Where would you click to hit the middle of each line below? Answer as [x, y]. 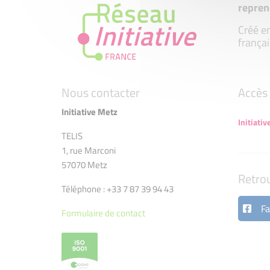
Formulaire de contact [103, 213]
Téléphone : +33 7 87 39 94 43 [118, 189]
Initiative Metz [89, 112]
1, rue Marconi [89, 150]
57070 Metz [84, 165]
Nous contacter [101, 93]
